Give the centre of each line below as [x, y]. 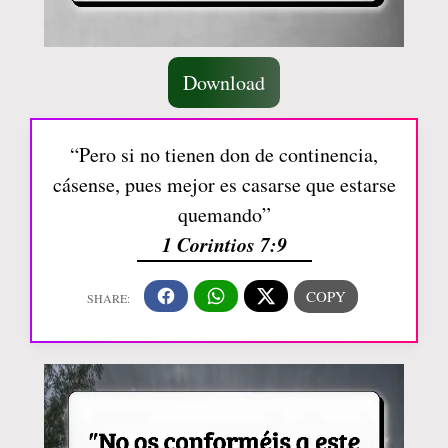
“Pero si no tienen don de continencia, [224, 154]
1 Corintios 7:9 [224, 243]
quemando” [224, 214]
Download [224, 82]
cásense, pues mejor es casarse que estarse [224, 184]
